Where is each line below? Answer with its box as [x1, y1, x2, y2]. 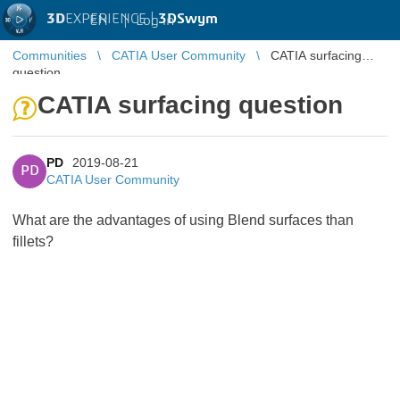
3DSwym [158, 12, 218, 26]
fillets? [12, 234, 54, 249]
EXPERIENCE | [65, 12, 158, 26]
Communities [12, 48, 87, 62]
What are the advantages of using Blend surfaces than [12, 212, 354, 228]
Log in [136, 12, 174, 28]
